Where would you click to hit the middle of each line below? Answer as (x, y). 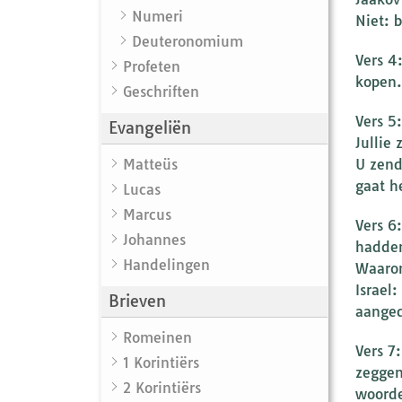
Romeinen (157, 337)
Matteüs (150, 164)
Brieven (137, 301)
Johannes (154, 239)
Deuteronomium (188, 41)
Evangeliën (150, 127)
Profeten (152, 66)
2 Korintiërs (162, 387)
